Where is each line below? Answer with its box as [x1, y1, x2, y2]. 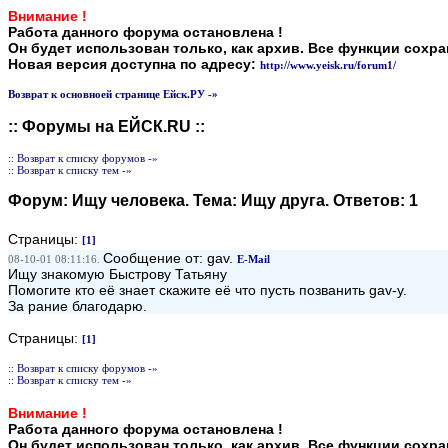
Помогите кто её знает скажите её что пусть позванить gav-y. [8, 282, 407, 298]
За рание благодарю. [8, 298, 147, 314]
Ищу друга [241, 192, 325, 209]
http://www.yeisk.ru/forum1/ [260, 59, 396, 71]
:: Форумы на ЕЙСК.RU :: [8, 118, 205, 135]
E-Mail [237, 253, 270, 265]
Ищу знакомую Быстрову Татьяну [8, 266, 227, 282]
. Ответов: [325, 192, 409, 209]
